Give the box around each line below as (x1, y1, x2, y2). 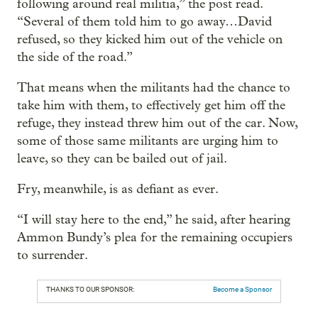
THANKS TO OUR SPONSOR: (46, 285, 134, 293)
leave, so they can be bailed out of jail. (17, 150, 227, 166)
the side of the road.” (17, 49, 133, 65)
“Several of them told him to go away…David (17, 13, 272, 29)
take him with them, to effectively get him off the (17, 97, 285, 113)
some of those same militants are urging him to (17, 133, 278, 148)
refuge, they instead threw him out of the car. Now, (17, 115, 297, 131)
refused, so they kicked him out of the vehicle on (17, 31, 283, 47)
